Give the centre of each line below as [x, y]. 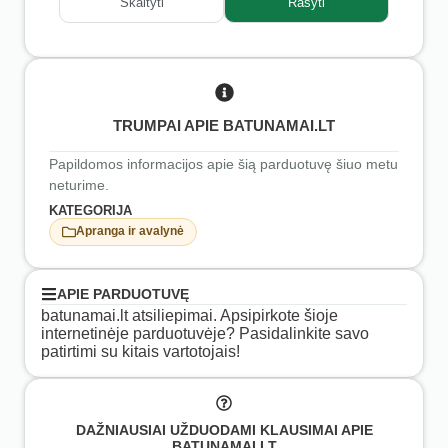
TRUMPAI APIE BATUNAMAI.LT [224, 125]
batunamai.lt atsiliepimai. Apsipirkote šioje [189, 315]
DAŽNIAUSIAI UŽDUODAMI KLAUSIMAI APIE [224, 430]
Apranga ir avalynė [130, 231]
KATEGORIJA [90, 210]
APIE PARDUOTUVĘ [123, 293]
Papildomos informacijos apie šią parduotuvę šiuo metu [223, 163]
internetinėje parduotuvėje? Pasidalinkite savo [205, 333]
